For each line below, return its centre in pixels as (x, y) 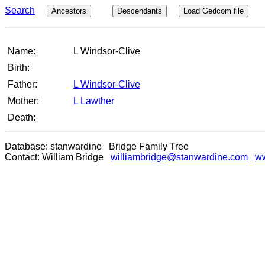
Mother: (23, 101)
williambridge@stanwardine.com (179, 157)
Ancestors (69, 11)
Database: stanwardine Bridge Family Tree (97, 146)
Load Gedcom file (214, 11)
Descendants (140, 11)
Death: (22, 117)
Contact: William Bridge (58, 157)
